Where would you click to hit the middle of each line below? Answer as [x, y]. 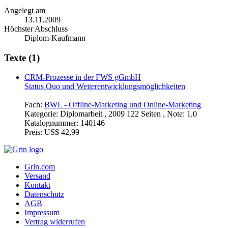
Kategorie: [42, 114]
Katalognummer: [52, 123]
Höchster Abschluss [36, 28]
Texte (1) [22, 58]
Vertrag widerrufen [55, 222]
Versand [37, 176]
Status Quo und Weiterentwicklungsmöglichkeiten [105, 87]
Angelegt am [25, 10]
